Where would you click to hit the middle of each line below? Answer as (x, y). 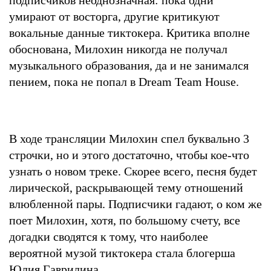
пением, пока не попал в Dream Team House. (124, 81)
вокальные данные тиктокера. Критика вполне (129, 32)
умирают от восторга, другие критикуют (114, 16)
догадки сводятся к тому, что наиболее (109, 236)
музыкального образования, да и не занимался (129, 65)
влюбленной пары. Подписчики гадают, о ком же (135, 204)
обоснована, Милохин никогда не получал (118, 49)
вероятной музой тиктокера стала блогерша (122, 253)
